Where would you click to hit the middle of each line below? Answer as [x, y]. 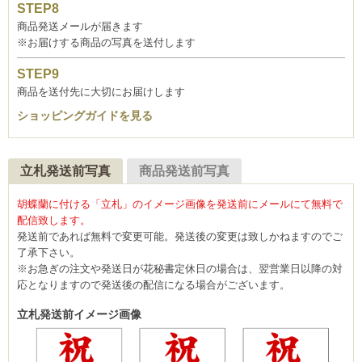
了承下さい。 [48, 252]
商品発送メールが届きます [80, 27]
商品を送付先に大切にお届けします [101, 92]
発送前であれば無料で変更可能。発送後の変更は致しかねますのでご [180, 236]
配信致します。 [54, 220]
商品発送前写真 [184, 170]
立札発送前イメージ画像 [79, 314]
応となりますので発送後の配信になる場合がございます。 [154, 284]
